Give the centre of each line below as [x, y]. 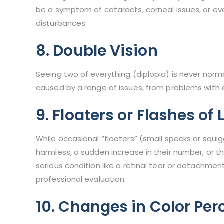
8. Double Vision [97, 51]
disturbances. [62, 23]
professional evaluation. [81, 179]
